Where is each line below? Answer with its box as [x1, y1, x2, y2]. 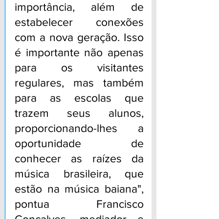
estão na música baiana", [15, 183, 144, 195]
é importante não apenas [15, 46, 144, 59]
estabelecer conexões [15, 16, 144, 28]
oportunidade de [15, 137, 144, 150]
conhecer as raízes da [15, 153, 144, 165]
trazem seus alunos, [15, 107, 144, 119]
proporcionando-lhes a [15, 122, 144, 134]
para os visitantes [15, 62, 144, 74]
